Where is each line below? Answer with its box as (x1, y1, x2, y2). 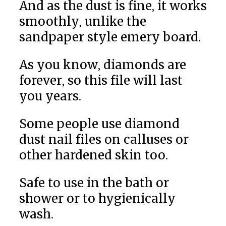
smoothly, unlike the (19, 13, 146, 29)
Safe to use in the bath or (19, 175, 169, 191)
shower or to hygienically (19, 190, 176, 206)
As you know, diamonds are (19, 56, 186, 73)
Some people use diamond (19, 116, 180, 132)
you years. (19, 88, 81, 104)
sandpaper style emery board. (19, 29, 201, 45)
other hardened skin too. (19, 147, 168, 163)
